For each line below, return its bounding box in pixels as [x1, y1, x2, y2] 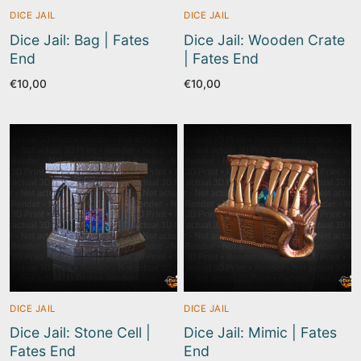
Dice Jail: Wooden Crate [184, 31, 345, 48]
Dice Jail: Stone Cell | [10, 324, 151, 342]
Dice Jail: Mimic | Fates [184, 324, 337, 342]
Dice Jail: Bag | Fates [10, 31, 149, 48]
